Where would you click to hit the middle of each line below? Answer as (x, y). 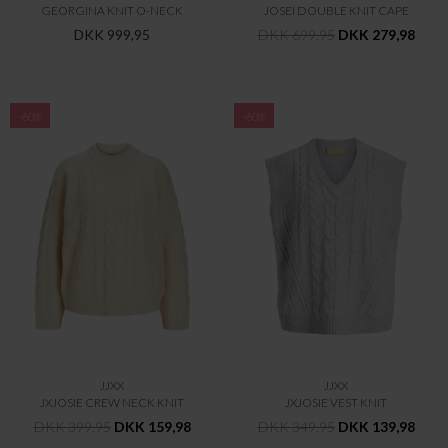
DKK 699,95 (296, 34)
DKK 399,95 (72, 426)
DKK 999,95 (112, 34)
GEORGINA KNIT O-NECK (112, 10)
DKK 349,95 (296, 426)
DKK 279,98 (376, 34)
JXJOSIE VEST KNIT (336, 402)
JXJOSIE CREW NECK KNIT (112, 402)
